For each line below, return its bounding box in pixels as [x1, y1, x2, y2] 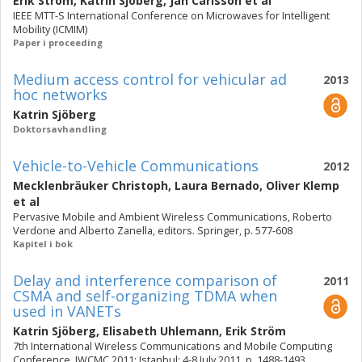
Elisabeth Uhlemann [103, 323, 219, 339]
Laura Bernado [175, 178, 259, 193]
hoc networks [13, 85, 107, 104]
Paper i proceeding [13, 36, 103, 48]
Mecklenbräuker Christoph [13, 178, 168, 193]
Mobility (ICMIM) [13, 23, 87, 36]
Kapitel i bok [13, 238, 73, 250]
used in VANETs [13, 301, 121, 321]
